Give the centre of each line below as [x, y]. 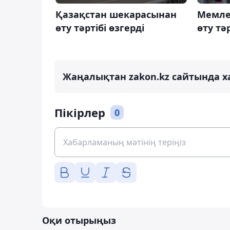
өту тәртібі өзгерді [100, 27]
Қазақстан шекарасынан [116, 14]
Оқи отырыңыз [79, 221]
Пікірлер [80, 113]
